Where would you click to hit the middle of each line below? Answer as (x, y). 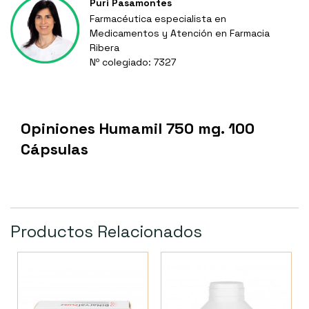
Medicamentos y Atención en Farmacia (180, 33)
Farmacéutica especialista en (158, 19)
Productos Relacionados (106, 232)
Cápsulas (54, 149)
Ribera (104, 48)
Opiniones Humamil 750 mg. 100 (138, 129)
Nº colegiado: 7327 (133, 62)
